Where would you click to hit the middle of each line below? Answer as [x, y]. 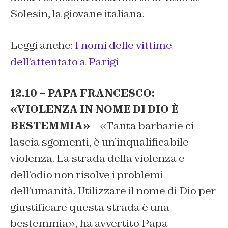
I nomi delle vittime [123, 46]
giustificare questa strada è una [90, 207]
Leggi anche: [42, 46]
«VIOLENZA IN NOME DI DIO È [94, 110]
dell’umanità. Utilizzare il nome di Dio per [113, 191]
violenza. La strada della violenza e [97, 159]
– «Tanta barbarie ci [142, 126]
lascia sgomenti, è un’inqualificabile [99, 142]
